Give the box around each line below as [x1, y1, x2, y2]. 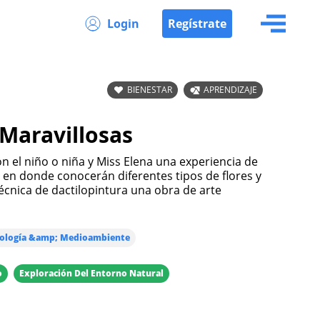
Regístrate [168, 16, 226, 31]
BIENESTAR [127, 84, 172, 96]
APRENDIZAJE [204, 84, 257, 96]
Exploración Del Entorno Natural [19, 267, 164, 279]
